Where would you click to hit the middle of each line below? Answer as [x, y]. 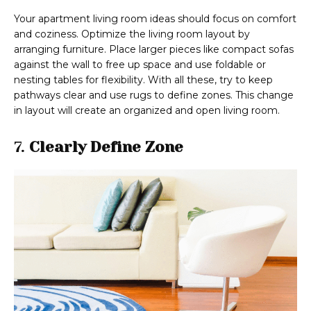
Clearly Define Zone [106, 147]
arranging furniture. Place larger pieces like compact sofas [154, 50]
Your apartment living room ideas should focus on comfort [155, 19]
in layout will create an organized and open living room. [147, 111]
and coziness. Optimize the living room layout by [132, 34]
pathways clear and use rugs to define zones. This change [154, 95]
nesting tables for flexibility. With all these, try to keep [143, 80]
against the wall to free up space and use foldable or [140, 65]
